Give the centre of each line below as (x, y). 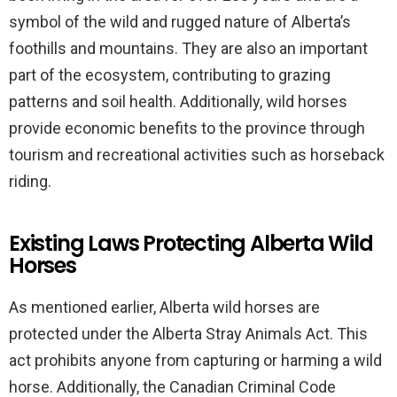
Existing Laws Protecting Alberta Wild (191, 243)
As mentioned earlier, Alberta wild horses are (164, 307)
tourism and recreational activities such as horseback (197, 155)
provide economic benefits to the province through (187, 128)
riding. (30, 181)
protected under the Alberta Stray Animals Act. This (188, 334)
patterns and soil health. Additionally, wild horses (178, 101)
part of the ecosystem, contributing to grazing (170, 75)
